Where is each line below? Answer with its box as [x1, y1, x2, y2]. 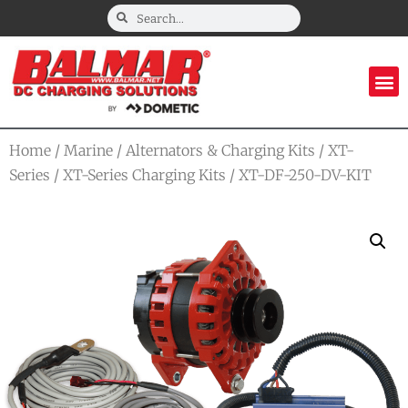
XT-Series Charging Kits [63, 165, 226, 184]
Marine [64, 140, 113, 159]
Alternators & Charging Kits [126, 140, 315, 159]
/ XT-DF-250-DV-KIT [226, 165, 372, 184]
